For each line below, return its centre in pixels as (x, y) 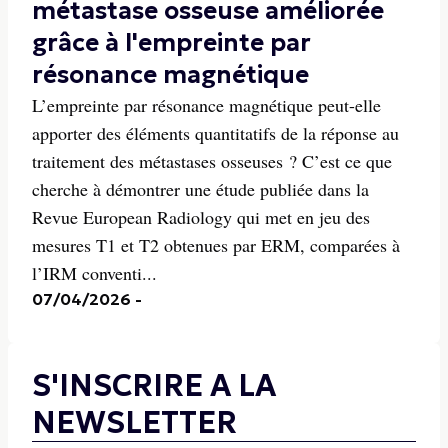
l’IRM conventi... (94, 273)
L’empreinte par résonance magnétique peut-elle (206, 105)
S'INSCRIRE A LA (154, 385)
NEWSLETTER (134, 422)
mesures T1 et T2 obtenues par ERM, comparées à (216, 245)
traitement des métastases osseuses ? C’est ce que (212, 161)
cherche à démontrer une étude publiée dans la (200, 189)
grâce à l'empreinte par (171, 43)
